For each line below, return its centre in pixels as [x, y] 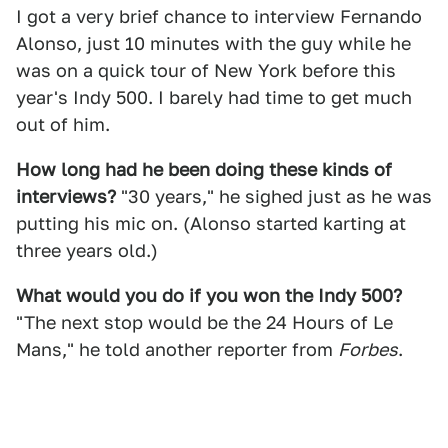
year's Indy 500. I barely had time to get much [214, 97]
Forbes [368, 349]
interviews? [66, 196]
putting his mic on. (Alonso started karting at [211, 223]
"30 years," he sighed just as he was [274, 196]
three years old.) [87, 250]
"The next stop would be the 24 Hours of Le [204, 322]
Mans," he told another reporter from [177, 349]
